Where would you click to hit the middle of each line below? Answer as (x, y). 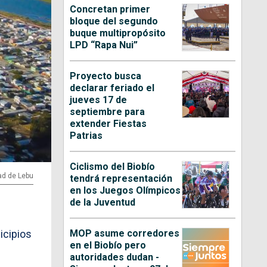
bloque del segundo (114, 21)
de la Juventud (103, 202)
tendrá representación (121, 178)
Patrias (86, 135)
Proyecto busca (106, 76)
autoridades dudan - (115, 257)
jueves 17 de (99, 100)
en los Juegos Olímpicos (125, 190)
